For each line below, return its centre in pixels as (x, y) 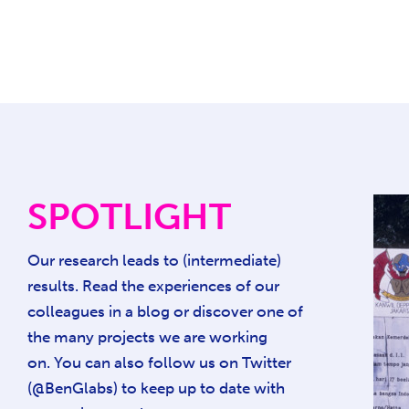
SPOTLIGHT (129, 216)
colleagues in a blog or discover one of (165, 311)
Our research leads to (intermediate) (154, 260)
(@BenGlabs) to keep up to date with (156, 388)
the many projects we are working (147, 337)
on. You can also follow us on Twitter (159, 362)
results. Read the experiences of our (153, 286)
